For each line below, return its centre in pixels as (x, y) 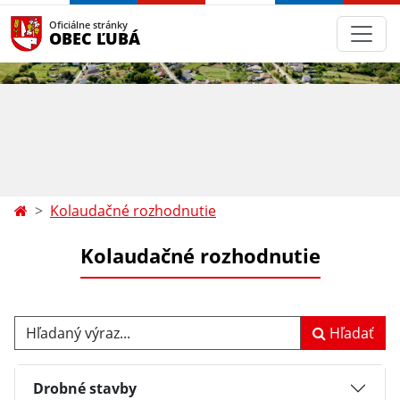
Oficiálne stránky (88, 25)
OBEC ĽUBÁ (95, 38)
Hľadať (350, 333)
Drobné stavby (85, 388)
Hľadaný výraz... (66, 326)
